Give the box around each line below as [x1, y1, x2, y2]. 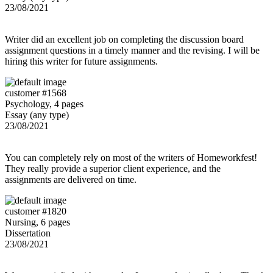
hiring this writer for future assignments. [5, 55, 158, 66]
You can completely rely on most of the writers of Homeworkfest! [5, 152, 257, 163]
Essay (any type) [5, 109, 69, 120]
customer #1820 [5, 205, 66, 216]
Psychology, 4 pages [5, 98, 83, 109]
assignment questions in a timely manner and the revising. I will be [5, 44, 260, 55]
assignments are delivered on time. [5, 174, 136, 185]
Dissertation [5, 227, 51, 238]
